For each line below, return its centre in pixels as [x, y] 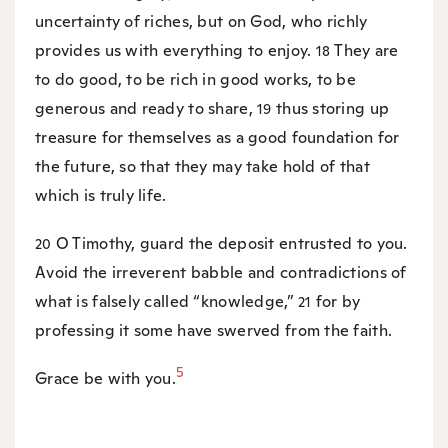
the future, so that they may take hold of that [202, 167]
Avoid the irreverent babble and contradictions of [221, 273]
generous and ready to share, [146, 109]
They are [366, 51]
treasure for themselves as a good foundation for [217, 138]
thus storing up [332, 109]
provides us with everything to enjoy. [175, 51]
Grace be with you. [106, 378]
